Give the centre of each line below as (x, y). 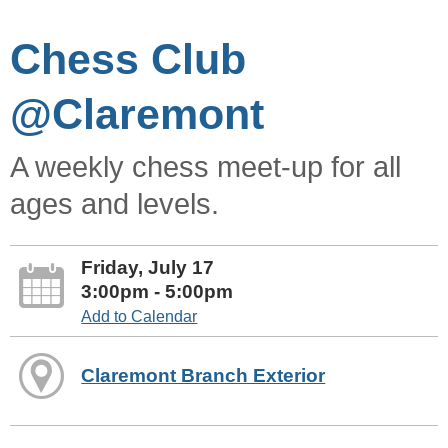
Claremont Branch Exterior (203, 375)
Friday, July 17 (148, 267)
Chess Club (128, 58)
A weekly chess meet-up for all (205, 166)
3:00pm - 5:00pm (157, 291)
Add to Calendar (139, 316)
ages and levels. (114, 203)
